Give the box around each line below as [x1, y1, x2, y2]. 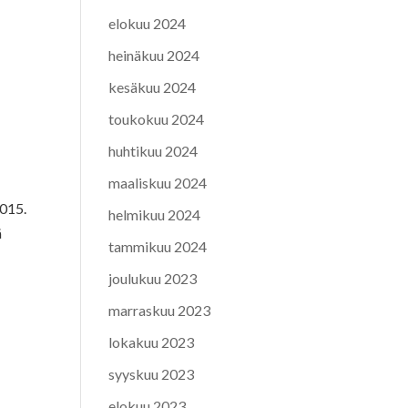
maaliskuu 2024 [108, 173, 208, 191]
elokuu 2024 [108, 14, 187, 32]
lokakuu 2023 [108, 332, 195, 351]
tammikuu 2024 [108, 237, 208, 255]
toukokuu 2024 [108, 109, 205, 127]
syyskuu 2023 [108, 364, 195, 382]
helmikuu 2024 [108, 205, 201, 223]
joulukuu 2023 [108, 269, 198, 287]
